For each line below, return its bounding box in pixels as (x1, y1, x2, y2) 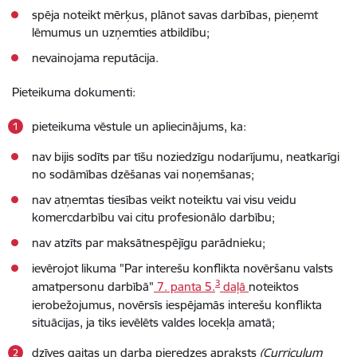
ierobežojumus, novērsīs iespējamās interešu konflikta (32, 297, 322, 312)
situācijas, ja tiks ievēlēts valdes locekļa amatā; (32, 315, 275, 330)
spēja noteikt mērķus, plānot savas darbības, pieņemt (32, 7, 318, 22)
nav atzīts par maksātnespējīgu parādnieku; (32, 235, 265, 250)
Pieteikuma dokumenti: (12, 84, 135, 100)
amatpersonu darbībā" (32, 279, 154, 294)
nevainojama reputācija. (32, 50, 159, 65)
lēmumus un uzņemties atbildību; (32, 25, 210, 40)
